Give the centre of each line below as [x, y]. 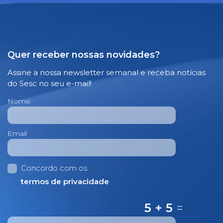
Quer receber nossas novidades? [84, 55]
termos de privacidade [65, 181]
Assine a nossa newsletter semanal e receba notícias [107, 72]
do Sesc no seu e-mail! [50, 83]
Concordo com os [54, 168]
